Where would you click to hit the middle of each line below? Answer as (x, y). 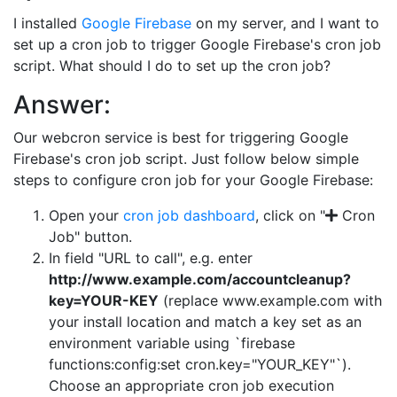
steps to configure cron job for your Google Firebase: (193, 180)
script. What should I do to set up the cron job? (172, 66)
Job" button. (90, 237)
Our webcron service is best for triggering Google (181, 137)
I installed (47, 23)
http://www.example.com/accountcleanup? (200, 279)
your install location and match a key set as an (205, 322)
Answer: (62, 105)
